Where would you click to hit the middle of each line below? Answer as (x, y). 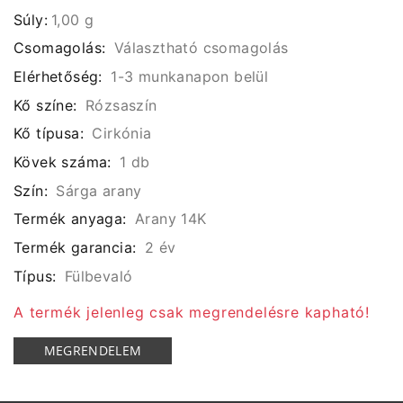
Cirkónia (122, 134)
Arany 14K (171, 219)
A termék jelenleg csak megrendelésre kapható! (192, 312)
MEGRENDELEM (93, 350)
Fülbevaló (99, 276)
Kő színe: (45, 105)
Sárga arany (99, 190)
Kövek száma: (63, 162)
